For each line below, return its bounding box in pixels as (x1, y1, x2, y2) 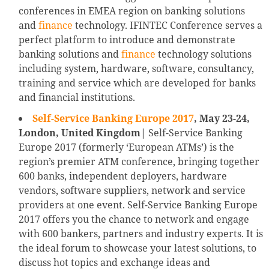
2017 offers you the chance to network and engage (19, 213, 249, 226)
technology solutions (156, 47, 252, 61)
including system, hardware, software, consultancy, (19, 62, 254, 76)
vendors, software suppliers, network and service (19, 184, 246, 198)
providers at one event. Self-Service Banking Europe (19, 198, 258, 212)
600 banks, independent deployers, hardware (19, 169, 227, 183)
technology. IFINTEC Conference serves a (73, 19, 262, 32)
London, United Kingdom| (19, 126, 146, 140)
